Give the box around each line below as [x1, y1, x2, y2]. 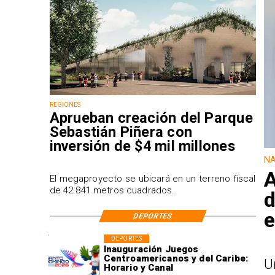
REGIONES [49, 101, 81, 109]
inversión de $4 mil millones [49, 137, 235, 155]
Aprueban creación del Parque [49, 109, 253, 127]
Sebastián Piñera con [49, 123, 193, 141]
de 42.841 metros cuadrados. [49, 185, 175, 196]
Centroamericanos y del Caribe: [103, 253, 249, 265]
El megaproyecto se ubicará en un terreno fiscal [49, 173, 256, 185]
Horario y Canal [103, 262, 173, 274]
